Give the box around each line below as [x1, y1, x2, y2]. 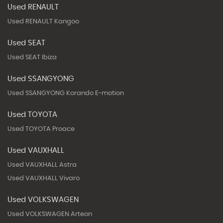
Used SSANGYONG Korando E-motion [7, 90, 124, 97]
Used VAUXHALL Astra [7, 161, 77, 168]
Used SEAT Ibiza [7, 54, 57, 61]
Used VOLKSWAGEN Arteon [7, 211, 92, 218]
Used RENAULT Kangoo [7, 18, 79, 25]
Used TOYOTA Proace [7, 125, 75, 132]
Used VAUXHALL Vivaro [7, 175, 80, 182]
